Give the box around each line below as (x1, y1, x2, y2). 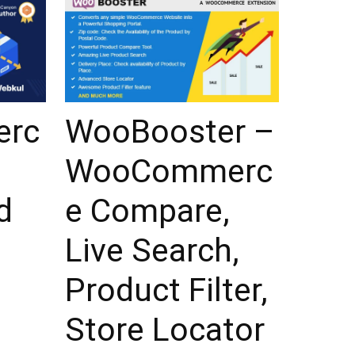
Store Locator (65, 311, 265, 349)
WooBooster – (65, 113, 275, 151)
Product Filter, (65, 271, 268, 310)
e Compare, (65, 192, 230, 231)
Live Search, (65, 231, 239, 270)
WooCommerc (65, 152, 273, 191)
